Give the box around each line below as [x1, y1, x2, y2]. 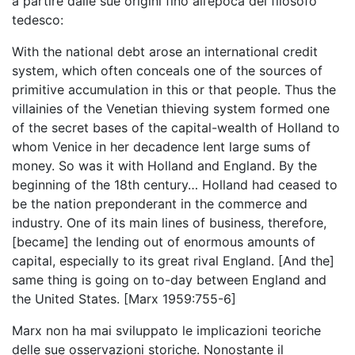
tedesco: [12, 12, 63, 28]
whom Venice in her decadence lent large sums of [12, 139, 311, 155]
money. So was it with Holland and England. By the [12, 158, 317, 174]
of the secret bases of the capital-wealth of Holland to [12, 120, 340, 136]
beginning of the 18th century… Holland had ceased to [12, 177, 338, 193]
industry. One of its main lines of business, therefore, [12, 215, 326, 231]
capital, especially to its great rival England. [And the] [12, 253, 334, 269]
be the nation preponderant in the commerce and [12, 196, 307, 212]
